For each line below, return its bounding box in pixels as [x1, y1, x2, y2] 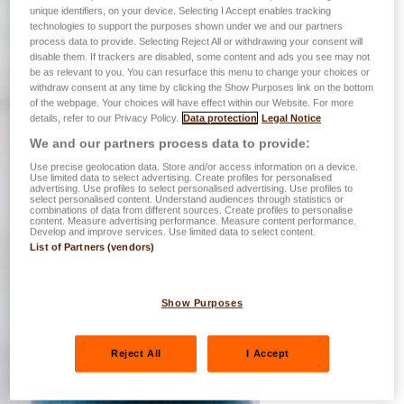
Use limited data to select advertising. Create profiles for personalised [30, 172, 333, 184]
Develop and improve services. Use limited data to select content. [30, 226, 317, 238]
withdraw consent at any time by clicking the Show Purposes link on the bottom [30, 82, 374, 94]
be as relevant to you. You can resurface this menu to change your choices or [30, 67, 371, 78]
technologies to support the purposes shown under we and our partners [30, 21, 344, 32]
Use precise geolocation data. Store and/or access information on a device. [30, 161, 359, 173]
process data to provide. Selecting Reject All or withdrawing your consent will [30, 36, 363, 48]
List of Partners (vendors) [30, 242, 155, 253]
